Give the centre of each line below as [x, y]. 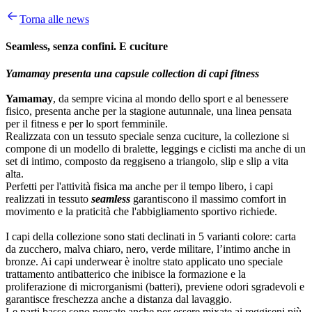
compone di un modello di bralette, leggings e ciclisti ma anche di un [156, 149]
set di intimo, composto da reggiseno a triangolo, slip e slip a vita [147, 162]
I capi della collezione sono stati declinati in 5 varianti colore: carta [151, 237]
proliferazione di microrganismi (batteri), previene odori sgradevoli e [155, 287]
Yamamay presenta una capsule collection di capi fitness [134, 74]
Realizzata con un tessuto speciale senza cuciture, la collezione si [147, 136]
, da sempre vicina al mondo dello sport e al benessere [171, 99]
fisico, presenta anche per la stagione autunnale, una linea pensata [149, 111]
